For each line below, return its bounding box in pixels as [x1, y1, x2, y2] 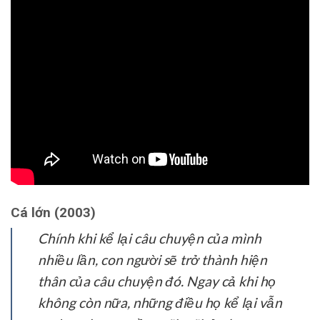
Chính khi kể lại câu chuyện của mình [38, 230, 261, 247]
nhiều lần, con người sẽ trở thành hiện [38, 251, 267, 269]
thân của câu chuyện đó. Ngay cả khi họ [38, 273, 276, 290]
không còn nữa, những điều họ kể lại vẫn [38, 294, 282, 311]
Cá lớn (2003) [11, 204, 96, 221]
